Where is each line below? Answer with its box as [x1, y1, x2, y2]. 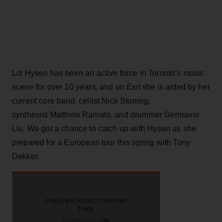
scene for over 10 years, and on [12, 82, 127, 91]
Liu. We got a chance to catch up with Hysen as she [12, 124, 197, 133]
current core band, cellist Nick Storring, [12, 96, 151, 105]
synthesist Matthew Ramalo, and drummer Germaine [12, 110, 200, 119]
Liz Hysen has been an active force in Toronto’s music [12, 68, 205, 77]
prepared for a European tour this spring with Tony [12, 138, 191, 147]
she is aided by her [140, 82, 210, 91]
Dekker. [12, 152, 40, 161]
